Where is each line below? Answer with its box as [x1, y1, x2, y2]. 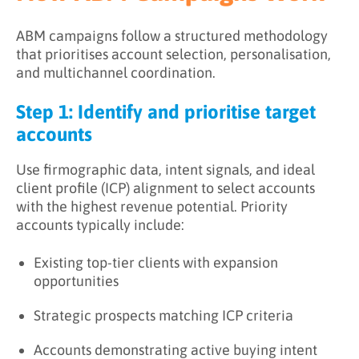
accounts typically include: [16, 216, 184, 234]
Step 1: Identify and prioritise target [16, 101, 316, 123]
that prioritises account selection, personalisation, [16, 46, 331, 63]
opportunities [34, 272, 119, 290]
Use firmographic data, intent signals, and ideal [16, 161, 315, 179]
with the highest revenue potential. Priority [16, 198, 288, 216]
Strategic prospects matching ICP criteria [34, 307, 293, 325]
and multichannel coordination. [16, 64, 216, 82]
